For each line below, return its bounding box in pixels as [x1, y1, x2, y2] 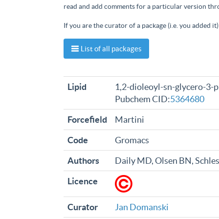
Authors [67, 155, 99, 166]
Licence [67, 176, 98, 186]
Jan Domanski [115, 202, 169, 212]
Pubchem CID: [115, 94, 170, 104]
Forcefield [67, 114, 107, 125]
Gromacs [115, 135, 149, 145]
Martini [115, 114, 144, 125]
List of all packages [79, 44, 142, 53]
